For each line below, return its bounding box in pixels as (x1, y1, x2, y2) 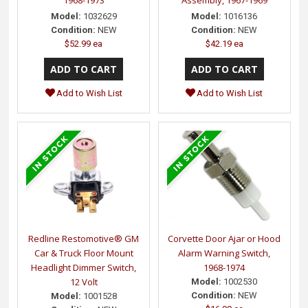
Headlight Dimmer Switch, (31, 261, 137, 274)
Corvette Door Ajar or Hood (168, 232, 281, 245)
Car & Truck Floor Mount (34, 247, 133, 260)
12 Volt (69, 276, 98, 289)
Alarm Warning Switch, (178, 247, 271, 260)
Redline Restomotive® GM (28, 232, 140, 245)
